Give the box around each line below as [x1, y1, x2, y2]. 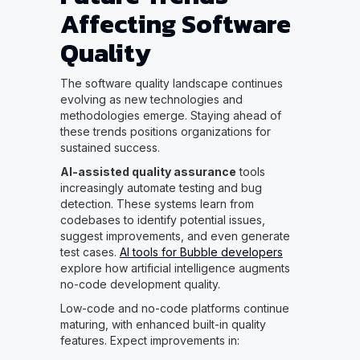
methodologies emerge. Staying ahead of [59, 108, 281, 123]
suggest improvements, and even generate [59, 229, 290, 243]
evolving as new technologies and [59, 92, 243, 107]
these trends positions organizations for [59, 125, 271, 139]
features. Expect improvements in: [59, 333, 239, 348]
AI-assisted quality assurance [59, 165, 236, 179]
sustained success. [59, 141, 160, 155]
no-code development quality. [59, 277, 220, 292]
